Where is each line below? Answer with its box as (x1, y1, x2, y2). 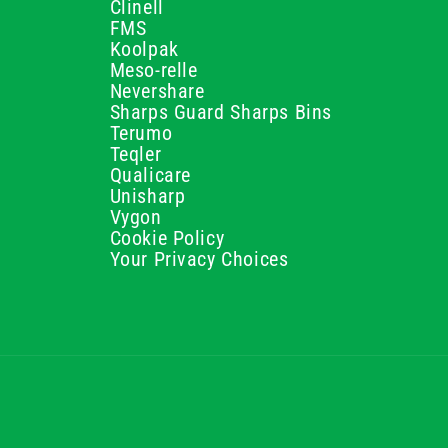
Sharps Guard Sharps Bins (109, 100, 332, 124)
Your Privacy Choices (109, 247, 289, 271)
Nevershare (109, 79, 205, 103)
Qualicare (109, 163, 191, 187)
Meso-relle (109, 58, 198, 82)
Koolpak (109, 37, 179, 61)
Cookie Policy (109, 226, 225, 250)
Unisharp (109, 184, 186, 208)
